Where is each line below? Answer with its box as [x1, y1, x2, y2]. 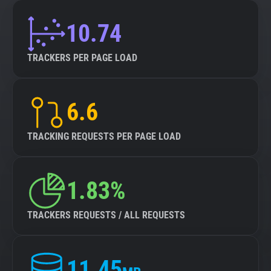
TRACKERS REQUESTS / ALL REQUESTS [27, 209, 185, 221]
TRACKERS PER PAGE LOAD [27, 52, 137, 64]
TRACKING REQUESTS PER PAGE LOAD [27, 131, 181, 142]
